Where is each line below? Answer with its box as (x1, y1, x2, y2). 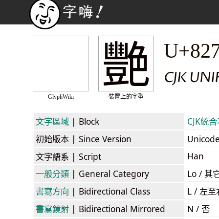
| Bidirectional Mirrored (69, 202, 165, 215)
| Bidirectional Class (69, 185, 150, 197)
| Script (69, 150, 101, 162)
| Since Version (69, 132, 131, 145)
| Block (69, 115, 99, 127)
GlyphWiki (47, 93, 74, 100)
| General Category (69, 167, 149, 179)
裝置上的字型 (109, 93, 144, 100)
